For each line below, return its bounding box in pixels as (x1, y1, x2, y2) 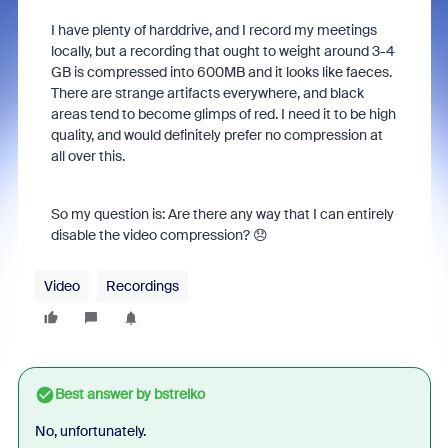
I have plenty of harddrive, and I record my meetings (50, 21, 377, 39)
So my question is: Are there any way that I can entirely (50, 205, 394, 223)
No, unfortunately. (34, 422, 146, 440)
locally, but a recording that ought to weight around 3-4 (50, 42, 395, 60)
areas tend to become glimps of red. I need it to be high (50, 105, 396, 123)
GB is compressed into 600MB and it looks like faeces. (50, 63, 392, 81)
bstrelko (150, 385, 205, 403)
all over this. (50, 147, 125, 165)
